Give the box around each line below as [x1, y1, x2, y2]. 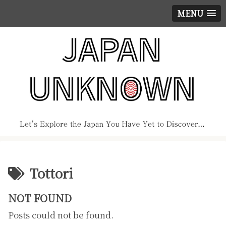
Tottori [30, 163, 73, 183]
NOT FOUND [8, 191, 72, 206]
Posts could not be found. [8, 208, 114, 221]
